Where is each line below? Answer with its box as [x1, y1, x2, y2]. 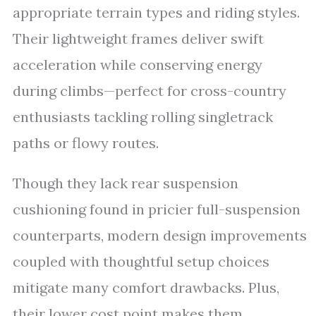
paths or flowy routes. [13, 134, 159, 152]
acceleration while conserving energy [13, 56, 262, 73]
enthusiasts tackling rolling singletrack [13, 108, 273, 126]
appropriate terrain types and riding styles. [13, 4, 300, 21]
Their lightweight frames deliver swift [13, 30, 264, 47]
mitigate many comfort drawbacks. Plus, [13, 279, 279, 296]
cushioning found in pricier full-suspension [13, 200, 300, 218]
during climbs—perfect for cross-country [13, 82, 286, 99]
